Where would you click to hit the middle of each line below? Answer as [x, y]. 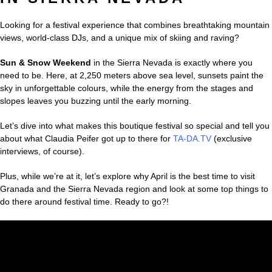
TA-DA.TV [192, 138]
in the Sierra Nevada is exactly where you [172, 62]
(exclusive [232, 138]
